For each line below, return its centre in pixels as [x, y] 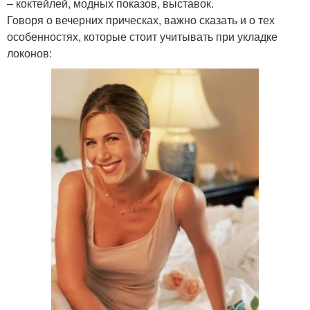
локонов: [29, 53]
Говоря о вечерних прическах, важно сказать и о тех [141, 19]
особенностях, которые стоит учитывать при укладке [142, 36]
